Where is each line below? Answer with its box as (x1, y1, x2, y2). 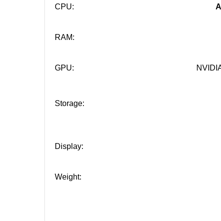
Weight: (54, 172, 81, 181)
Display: (54, 142, 83, 150)
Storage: (54, 99, 84, 108)
